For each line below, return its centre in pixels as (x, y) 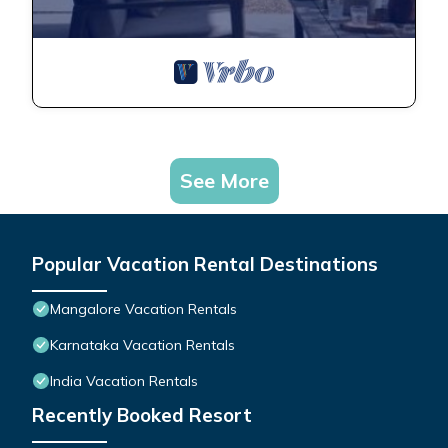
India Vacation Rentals (124, 381)
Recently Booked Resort (142, 415)
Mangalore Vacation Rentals (143, 309)
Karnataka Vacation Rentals (142, 345)
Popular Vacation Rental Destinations (205, 264)
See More (224, 181)
